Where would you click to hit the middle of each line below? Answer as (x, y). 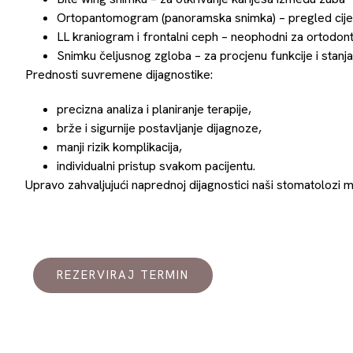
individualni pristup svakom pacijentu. (156, 166)
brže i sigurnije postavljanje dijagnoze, (159, 128)
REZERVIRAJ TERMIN (123, 275)
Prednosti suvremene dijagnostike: (119, 74)
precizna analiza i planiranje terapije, (154, 109)
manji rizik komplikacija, (119, 147)
